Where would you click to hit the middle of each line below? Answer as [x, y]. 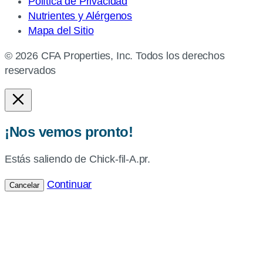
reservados [31, 71]
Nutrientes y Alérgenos [80, 16]
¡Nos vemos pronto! [69, 132]
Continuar [69, 185]
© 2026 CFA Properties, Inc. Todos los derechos [115, 56]
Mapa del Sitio [61, 31]
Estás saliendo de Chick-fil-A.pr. [78, 159]
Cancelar [24, 186]
